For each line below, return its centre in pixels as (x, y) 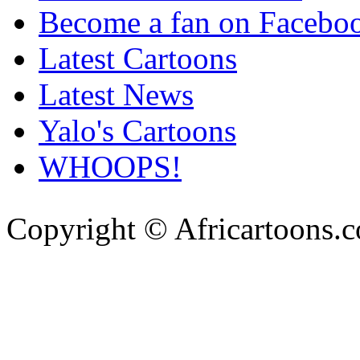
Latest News (116, 94)
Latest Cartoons (138, 58)
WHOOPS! (110, 166)
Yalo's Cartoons (137, 130)
